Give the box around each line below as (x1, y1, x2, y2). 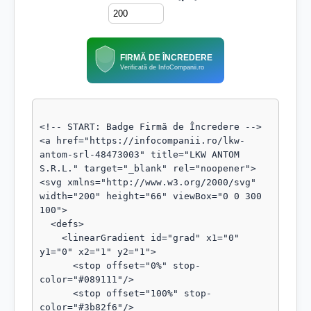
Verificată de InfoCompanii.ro (119, 63, 204, 71)
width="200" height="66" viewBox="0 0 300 (40, 191, 262, 201)
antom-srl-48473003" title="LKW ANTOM (40, 149, 239, 160)
